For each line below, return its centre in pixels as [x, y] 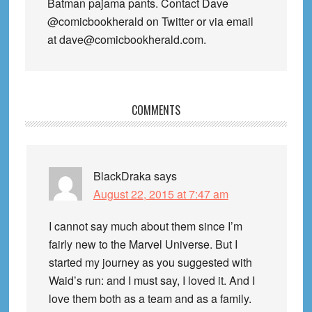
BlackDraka [122, 175]
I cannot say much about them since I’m [145, 226]
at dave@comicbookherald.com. [126, 39]
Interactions [67, 132]
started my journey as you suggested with [150, 262]
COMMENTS [156, 110]
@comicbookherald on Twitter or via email [150, 21]
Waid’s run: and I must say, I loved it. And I [151, 280]
